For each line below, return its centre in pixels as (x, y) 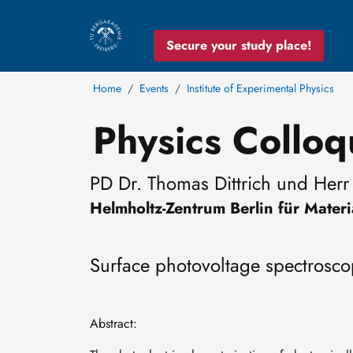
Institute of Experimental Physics (260, 88)
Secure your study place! (238, 45)
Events (154, 88)
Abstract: (113, 323)
